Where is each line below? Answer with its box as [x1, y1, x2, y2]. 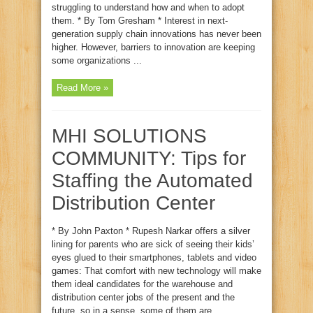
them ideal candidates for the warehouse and [52, 279, 233, 289]
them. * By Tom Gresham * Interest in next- [52, 15, 228, 26]
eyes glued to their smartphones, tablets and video [52, 252, 256, 263]
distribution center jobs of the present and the [52, 292, 235, 303]
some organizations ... [52, 55, 142, 66]
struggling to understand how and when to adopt [52, 2, 245, 13]
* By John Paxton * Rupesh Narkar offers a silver [52, 226, 250, 236]
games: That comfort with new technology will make [52, 265, 261, 276]
